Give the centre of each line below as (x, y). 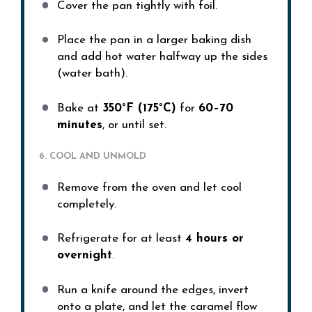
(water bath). (92, 74)
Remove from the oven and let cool (149, 187)
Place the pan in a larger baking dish (154, 40)
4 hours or (214, 239)
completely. (86, 204)
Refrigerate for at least (121, 239)
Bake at (79, 108)
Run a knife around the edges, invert (153, 290)
